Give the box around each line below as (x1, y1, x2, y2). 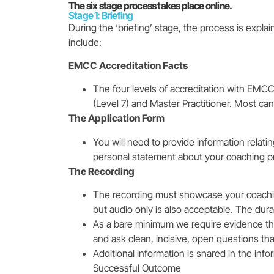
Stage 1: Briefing (68, 9, 133, 21)
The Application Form (68, 112, 165, 125)
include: (68, 35, 102, 48)
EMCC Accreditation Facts (68, 59, 188, 72)
